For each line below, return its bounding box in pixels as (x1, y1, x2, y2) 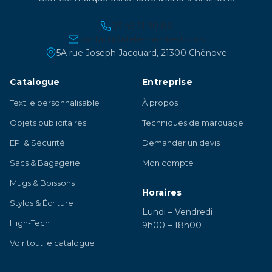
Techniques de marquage (142, 118, 243, 128)
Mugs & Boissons (10, 178, 75, 188)
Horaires (142, 187, 182, 199)
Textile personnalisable (10, 98, 100, 108)
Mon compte (142, 158, 194, 168)
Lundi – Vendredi (142, 206, 212, 218)
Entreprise (142, 76, 192, 88)
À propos (142, 98, 178, 108)
